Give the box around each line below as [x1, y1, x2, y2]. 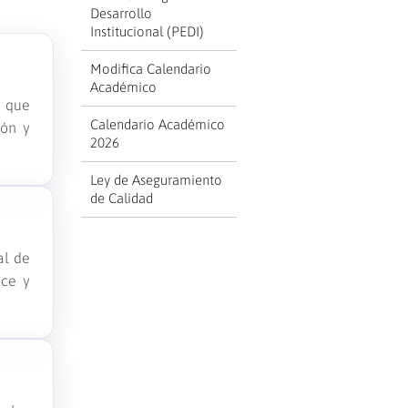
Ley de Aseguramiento [90, 172, 223, 188]
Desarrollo [90, 5, 153, 21]
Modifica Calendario [90, 61, 212, 76]
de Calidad [90, 190, 154, 206]
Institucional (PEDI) [90, 24, 205, 39]
